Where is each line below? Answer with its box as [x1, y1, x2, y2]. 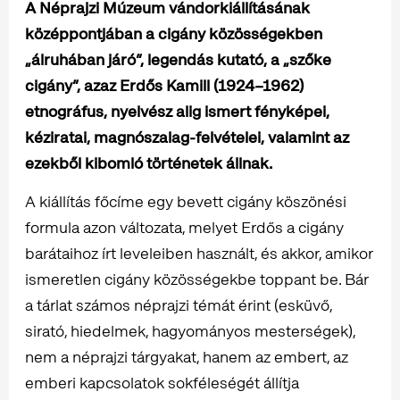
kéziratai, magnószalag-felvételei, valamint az [25, 127, 349, 148]
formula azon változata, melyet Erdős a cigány [25, 217, 344, 238]
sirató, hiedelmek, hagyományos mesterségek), [25, 321, 355, 342]
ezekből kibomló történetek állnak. [25, 153, 272, 174]
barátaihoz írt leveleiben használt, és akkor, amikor [25, 243, 373, 264]
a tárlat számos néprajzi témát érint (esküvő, [25, 295, 332, 316]
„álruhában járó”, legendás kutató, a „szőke [25, 49, 331, 71]
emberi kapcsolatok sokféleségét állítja [25, 372, 299, 394]
